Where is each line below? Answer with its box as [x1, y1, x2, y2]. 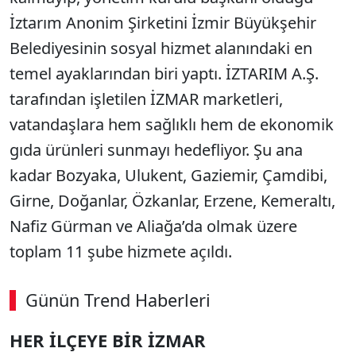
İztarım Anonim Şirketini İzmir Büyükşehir [10, 12, 316, 33]
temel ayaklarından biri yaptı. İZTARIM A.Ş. [10, 63, 319, 84]
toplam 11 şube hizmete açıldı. [10, 241, 232, 262]
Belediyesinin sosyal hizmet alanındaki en [10, 37, 312, 59]
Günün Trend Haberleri [25, 288, 211, 311]
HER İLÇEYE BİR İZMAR [10, 328, 206, 352]
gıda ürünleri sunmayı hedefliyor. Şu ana [10, 139, 303, 161]
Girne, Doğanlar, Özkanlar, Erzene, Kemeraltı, [10, 190, 335, 211]
